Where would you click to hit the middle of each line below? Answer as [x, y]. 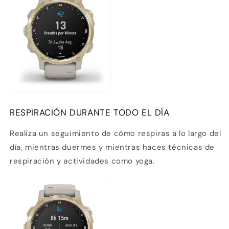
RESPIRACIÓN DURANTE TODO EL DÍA [90, 113]
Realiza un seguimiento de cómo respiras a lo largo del [116, 134]
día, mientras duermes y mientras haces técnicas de [112, 147]
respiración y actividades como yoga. [82, 161]
